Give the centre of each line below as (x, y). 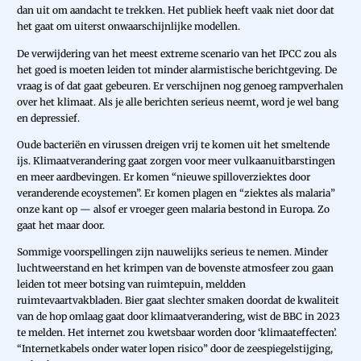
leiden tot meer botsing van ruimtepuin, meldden (131, 284)
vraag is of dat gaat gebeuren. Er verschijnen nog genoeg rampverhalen (180, 85)
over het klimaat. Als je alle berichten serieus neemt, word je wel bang (178, 102)
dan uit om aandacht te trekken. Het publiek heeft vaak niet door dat (176, 10)
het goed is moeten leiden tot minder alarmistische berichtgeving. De (177, 69)
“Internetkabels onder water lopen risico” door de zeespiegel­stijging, (175, 348)
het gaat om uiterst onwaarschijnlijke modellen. (129, 27)
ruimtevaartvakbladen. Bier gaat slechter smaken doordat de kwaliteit (178, 300)
